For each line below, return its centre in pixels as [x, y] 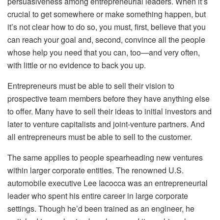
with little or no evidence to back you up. [77, 65]
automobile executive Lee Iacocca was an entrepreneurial [108, 183]
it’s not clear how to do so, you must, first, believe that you [107, 27]
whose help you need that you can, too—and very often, [104, 52]
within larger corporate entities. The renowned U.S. [96, 170]
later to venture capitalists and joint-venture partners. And [106, 124]
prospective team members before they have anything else [109, 98]
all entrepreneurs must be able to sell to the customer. [100, 137]
